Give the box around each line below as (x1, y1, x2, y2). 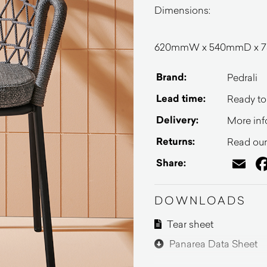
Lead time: (156, 92, 206, 105)
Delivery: (156, 113, 198, 127)
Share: (156, 156, 186, 170)
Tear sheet (164, 218, 213, 230)
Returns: (156, 135, 195, 148)
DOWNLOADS (154, 193, 246, 207)
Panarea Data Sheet (167, 237, 257, 250)
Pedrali (227, 71, 257, 83)
